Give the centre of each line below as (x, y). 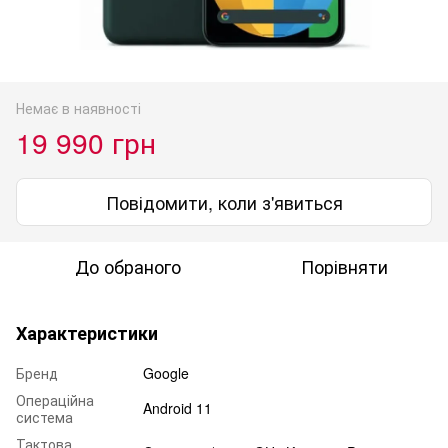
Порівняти (344, 265)
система (44, 416)
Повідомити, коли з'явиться (224, 201)
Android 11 (177, 407)
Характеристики (87, 332)
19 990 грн (86, 141)
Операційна (55, 399)
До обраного (128, 265)
